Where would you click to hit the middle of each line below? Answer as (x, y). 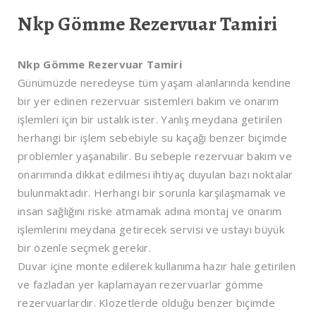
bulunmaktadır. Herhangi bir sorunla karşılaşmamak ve (152, 192)
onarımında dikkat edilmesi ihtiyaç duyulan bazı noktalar (156, 174)
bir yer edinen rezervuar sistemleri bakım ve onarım (148, 101)
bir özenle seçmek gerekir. (84, 247)
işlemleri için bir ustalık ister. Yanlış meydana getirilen (150, 119)
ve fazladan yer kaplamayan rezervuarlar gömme (141, 284)
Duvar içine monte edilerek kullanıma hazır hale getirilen (157, 266)
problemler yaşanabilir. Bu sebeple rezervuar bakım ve (155, 156)
